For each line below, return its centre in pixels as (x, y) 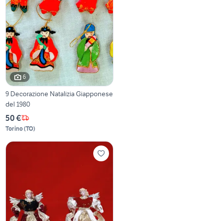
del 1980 (18, 104)
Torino (14, 128)
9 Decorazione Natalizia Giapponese (59, 93)
